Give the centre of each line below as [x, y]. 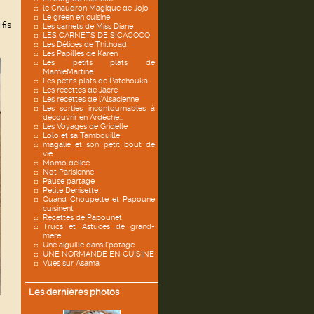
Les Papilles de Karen [80, 54]
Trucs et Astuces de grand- [99, 227]
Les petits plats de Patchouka [95, 81]
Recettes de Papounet [82, 218]
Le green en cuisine [76, 17]
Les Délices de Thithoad [85, 45]
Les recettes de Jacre [80, 90]
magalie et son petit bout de [99, 145]
